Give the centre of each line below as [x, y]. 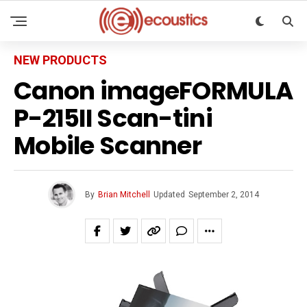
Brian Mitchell [124, 195]
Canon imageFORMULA [153, 91]
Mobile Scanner [108, 146]
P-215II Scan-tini [113, 118]
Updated [169, 195]
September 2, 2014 [224, 195]
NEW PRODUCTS [60, 60]
